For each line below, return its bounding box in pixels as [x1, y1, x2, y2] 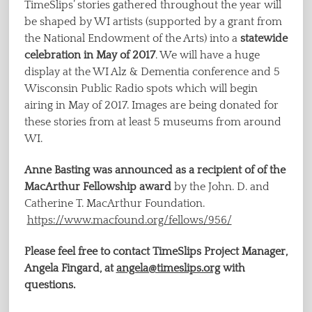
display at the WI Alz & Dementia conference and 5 [24, 65, 280, 79]
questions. [24, 278, 75, 291]
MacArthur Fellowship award [24, 180, 171, 193]
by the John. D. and [171, 180, 270, 193]
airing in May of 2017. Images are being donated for [24, 99, 279, 112]
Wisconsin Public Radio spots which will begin [24, 82, 258, 95]
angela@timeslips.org [116, 261, 220, 274]
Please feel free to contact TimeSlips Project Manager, [24, 244, 288, 258]
